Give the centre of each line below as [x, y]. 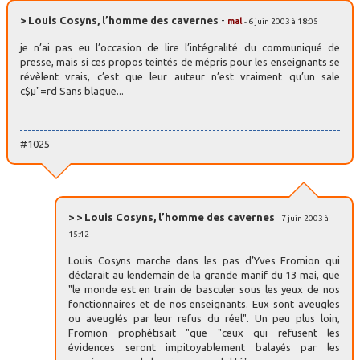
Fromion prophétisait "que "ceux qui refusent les [204, 332]
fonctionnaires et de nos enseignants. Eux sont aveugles [204, 303]
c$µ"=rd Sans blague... [72, 91]
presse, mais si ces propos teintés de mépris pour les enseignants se [180, 62]
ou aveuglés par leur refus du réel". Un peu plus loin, [204, 318]
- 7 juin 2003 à [304, 218]
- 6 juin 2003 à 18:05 [281, 22]
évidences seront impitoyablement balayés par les [204, 347]
